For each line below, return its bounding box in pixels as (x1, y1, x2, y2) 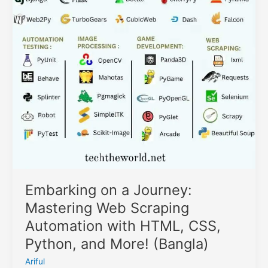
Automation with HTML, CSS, (25, 217, 221, 234)
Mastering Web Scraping (25, 199, 189, 217)
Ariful (25, 256, 45, 266)
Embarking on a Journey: (25, 181, 192, 199)
